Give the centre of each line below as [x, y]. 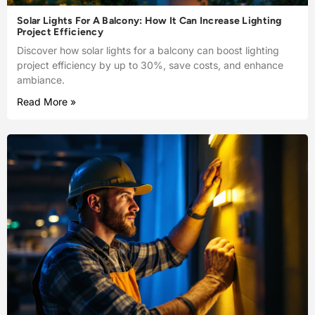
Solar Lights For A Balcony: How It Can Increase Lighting [149, 21]
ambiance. [41, 80]
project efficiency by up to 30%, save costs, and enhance [150, 65]
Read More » [46, 102]
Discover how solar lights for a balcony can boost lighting [148, 51]
